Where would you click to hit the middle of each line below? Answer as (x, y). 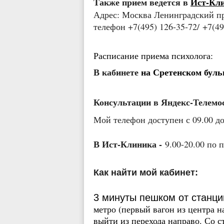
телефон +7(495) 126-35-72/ (148, 26)
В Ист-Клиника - (128, 144)
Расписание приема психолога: (155, 55)
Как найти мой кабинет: (146, 172)
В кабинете (117, 72)
